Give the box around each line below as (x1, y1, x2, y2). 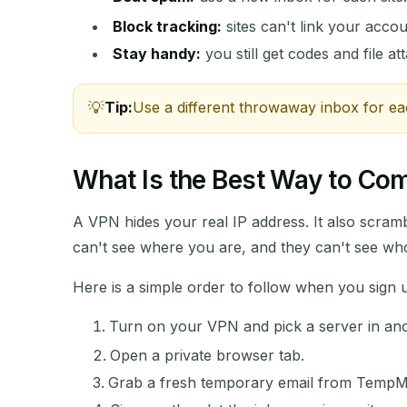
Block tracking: (113, 16, 223, 35)
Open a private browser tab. (110, 346, 305, 365)
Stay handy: (113, 44, 202, 63)
